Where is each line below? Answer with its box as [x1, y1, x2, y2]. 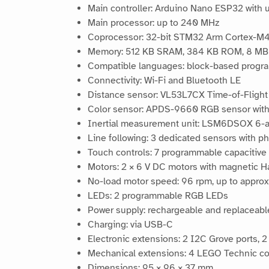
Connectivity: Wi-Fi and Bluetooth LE [88, 74, 241, 87]
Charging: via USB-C [88, 219, 173, 231]
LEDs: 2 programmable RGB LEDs [88, 190, 228, 202]
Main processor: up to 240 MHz [88, 17, 219, 29]
